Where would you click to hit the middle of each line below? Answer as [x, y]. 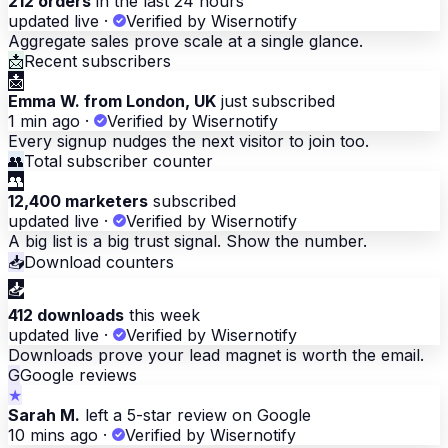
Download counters [99, 262]
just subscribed [275, 101]
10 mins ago [53, 435]
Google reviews [78, 375]
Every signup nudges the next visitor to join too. [188, 141]
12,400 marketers [78, 201]
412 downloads [66, 315]
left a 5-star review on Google [195, 415]
